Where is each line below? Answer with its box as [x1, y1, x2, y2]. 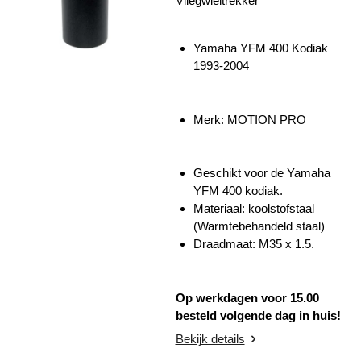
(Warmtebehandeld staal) [193, 219, 325, 234]
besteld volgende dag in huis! [175, 308, 341, 322]
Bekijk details [175, 332, 245, 346]
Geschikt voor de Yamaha [193, 166, 330, 180]
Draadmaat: [193, 237, 255, 251]
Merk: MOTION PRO [193, 112, 306, 127]
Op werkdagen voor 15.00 [175, 290, 319, 305]
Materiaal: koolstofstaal [193, 201, 314, 216]
